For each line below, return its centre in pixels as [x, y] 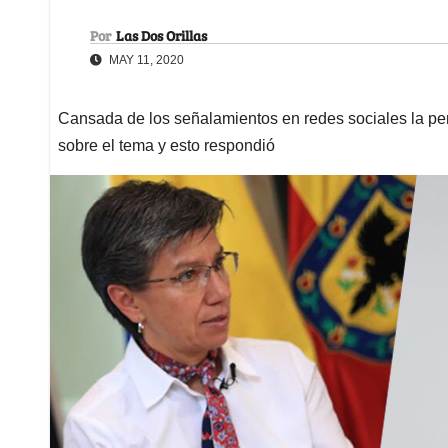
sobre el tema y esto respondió [166, 145]
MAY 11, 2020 [145, 59]
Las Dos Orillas [161, 35]
